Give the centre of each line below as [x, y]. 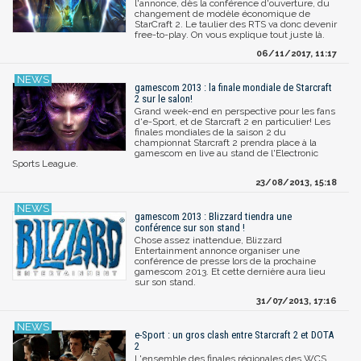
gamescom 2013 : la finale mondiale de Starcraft [233, 87]
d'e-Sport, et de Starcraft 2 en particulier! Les [232, 121]
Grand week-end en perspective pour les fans [235, 111]
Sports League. [45, 163]
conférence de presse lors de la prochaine [225, 261]
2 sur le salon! [164, 98]
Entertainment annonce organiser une [217, 250]
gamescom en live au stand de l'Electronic [226, 153]
